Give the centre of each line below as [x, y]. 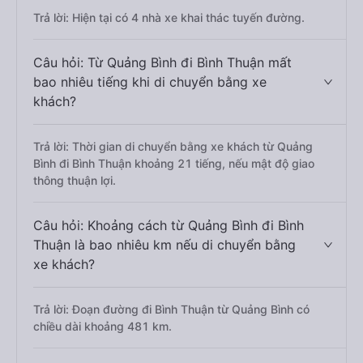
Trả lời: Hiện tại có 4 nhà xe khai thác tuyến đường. [169, 17]
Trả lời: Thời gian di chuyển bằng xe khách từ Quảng [173, 146]
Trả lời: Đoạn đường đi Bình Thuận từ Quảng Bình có [171, 309]
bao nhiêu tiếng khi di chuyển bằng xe [150, 82]
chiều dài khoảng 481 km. [102, 326]
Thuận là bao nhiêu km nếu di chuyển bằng [164, 245]
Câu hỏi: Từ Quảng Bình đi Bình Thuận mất [162, 62]
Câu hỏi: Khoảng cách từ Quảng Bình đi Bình [169, 225]
